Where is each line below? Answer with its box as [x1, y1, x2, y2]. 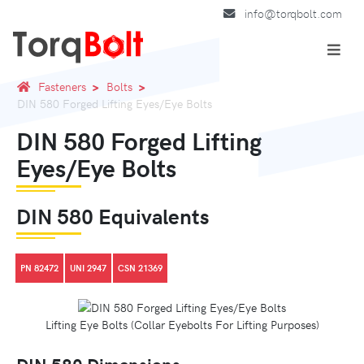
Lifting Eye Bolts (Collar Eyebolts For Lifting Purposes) [45, 315, 319, 332]
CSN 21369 [118, 261, 162, 274]
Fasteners [38, 77, 86, 94]
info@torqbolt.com [245, 5, 343, 22]
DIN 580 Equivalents [16, 201, 210, 230]
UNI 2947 [70, 261, 106, 274]
